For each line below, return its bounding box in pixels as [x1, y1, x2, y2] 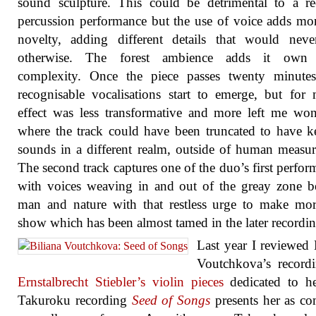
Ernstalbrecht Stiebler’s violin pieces [18, 274, 224, 289]
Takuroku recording [18, 293, 132, 308]
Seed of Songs [131, 293, 210, 308]
